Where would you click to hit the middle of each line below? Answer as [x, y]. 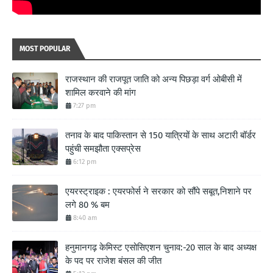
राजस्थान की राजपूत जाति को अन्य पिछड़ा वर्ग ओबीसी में [154, 79]
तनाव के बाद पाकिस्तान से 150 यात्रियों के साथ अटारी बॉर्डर [161, 135]
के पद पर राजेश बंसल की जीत [113, 261]
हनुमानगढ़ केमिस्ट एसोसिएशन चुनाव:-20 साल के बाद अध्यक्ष [161, 247]
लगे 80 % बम [87, 204]
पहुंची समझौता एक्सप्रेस [103, 148]
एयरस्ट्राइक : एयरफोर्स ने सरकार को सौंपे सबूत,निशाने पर [158, 191]
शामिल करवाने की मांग [101, 92]
